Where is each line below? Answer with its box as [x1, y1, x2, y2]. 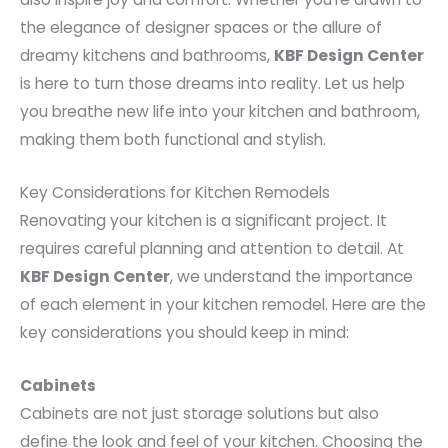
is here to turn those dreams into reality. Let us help [20, 73, 405, 95]
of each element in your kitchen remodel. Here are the [20, 293, 426, 315]
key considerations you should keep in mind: [20, 321, 349, 343]
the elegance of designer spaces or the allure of [20, 17, 382, 39]
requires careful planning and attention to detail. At [20, 237, 404, 259]
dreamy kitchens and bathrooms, [20, 45, 274, 67]
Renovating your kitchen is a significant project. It [20, 209, 387, 231]
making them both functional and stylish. [20, 129, 326, 151]
